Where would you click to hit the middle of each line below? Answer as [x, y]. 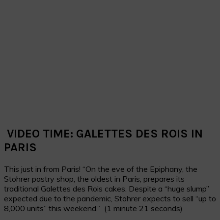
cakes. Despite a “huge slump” [157, 188]
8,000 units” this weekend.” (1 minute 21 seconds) [93, 208]
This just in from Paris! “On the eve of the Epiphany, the [101, 169]
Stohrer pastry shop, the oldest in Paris [72, 179]
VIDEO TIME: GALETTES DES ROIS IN [103, 133]
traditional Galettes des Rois [54, 188]
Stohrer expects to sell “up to [164, 198]
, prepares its [162, 179]
